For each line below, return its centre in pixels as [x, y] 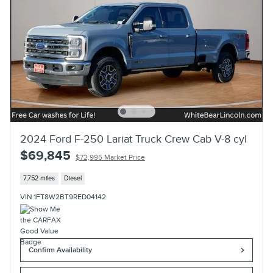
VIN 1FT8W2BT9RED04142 [63, 197]
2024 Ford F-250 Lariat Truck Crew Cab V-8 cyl [133, 139]
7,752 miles [39, 179]
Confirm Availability [61, 250]
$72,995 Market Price [110, 157]
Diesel [73, 179]
